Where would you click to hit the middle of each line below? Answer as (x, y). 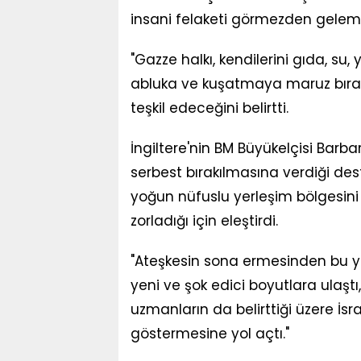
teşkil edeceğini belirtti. (210, 108)
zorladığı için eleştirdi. (204, 221)
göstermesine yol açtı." (210, 334)
